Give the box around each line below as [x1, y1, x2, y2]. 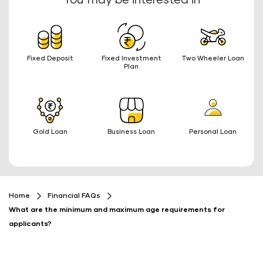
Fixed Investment [101, 55, 161, 62]
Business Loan [107, 129, 156, 135]
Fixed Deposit [26, 55, 73, 62]
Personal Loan [189, 129, 237, 135]
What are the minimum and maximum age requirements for [9, 207, 225, 214]
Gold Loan [32, 129, 68, 135]
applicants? [9, 221, 52, 228]
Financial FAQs [48, 193, 100, 200]
